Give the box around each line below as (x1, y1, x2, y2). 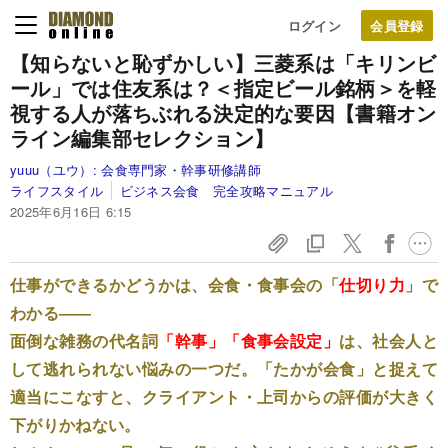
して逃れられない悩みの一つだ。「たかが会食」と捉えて (10, 357, 438, 380)
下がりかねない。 (10, 413, 141, 436)
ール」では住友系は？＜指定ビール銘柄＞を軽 (10, 73, 437, 102)
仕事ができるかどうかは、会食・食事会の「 (10, 273, 340, 296)
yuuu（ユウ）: (10, 160, 102, 179)
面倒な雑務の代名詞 (10, 329, 159, 352)
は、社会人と (339, 329, 438, 352)
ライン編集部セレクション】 (10, 123, 275, 152)
